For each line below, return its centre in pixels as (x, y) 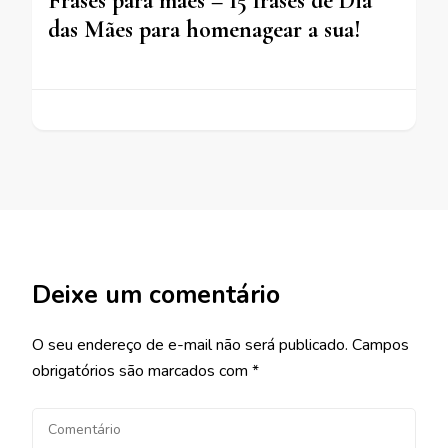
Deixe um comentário (156, 294)
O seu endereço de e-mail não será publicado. (190, 344)
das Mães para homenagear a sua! (204, 29)
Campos (380, 344)
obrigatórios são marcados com (142, 370)
